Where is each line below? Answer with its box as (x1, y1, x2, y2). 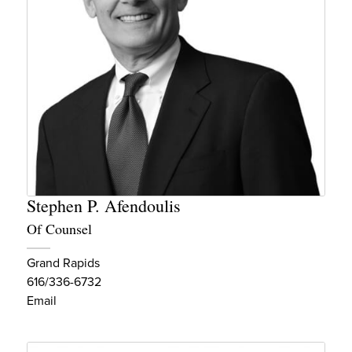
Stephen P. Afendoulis (27, 194, 181, 218)
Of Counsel (27, 219, 92, 239)
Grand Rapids (27, 254, 100, 273)
